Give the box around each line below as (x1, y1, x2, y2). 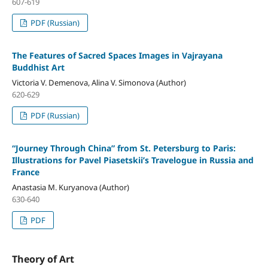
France (11, 166, 39, 178)
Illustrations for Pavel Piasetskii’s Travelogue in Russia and (11, 154, 254, 166)
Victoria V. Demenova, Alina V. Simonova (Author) (11, 77, 186, 89)
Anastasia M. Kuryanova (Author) (11, 182, 129, 193)
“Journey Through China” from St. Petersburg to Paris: (11, 142, 236, 154)
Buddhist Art (11, 62, 65, 74)
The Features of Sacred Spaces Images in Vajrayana (11, 50, 223, 62)
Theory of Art (11, 252, 74, 266)
